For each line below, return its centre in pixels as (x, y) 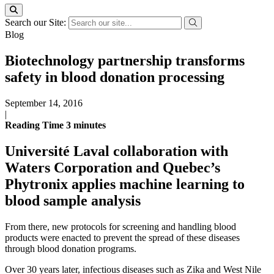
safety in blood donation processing (115, 77)
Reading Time (35, 125)
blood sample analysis (73, 200)
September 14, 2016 (44, 103)
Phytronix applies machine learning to (125, 184)
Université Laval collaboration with (117, 151)
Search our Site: (37, 22)
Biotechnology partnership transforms (125, 60)
